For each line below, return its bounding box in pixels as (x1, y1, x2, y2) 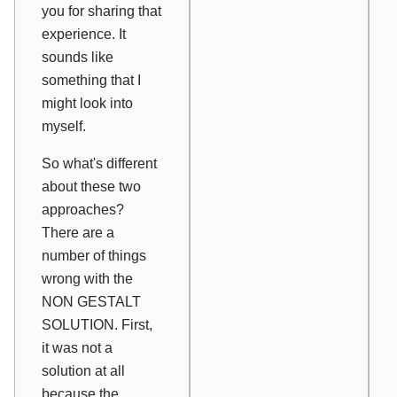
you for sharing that (42, 3, 161, 19)
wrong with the (42, 270, 133, 286)
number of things (42, 247, 146, 263)
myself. (42, 118, 86, 134)
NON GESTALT (42, 293, 141, 309)
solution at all (42, 362, 125, 378)
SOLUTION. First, (42, 316, 152, 332)
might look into (42, 95, 133, 111)
